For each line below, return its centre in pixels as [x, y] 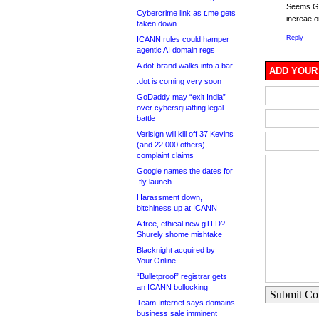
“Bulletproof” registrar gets [182, 276]
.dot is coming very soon [179, 81]
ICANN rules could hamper [183, 39]
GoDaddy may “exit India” [181, 97]
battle [146, 118]
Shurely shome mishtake [179, 234]
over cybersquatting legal [180, 108]
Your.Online [156, 261]
